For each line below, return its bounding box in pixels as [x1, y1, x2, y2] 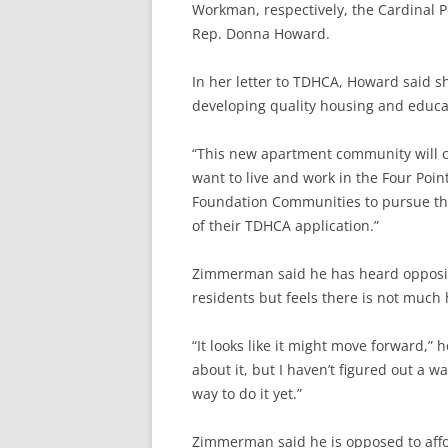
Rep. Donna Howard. [192, 24, 330, 44]
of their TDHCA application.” [192, 216, 379, 236]
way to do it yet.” [192, 384, 302, 404]
